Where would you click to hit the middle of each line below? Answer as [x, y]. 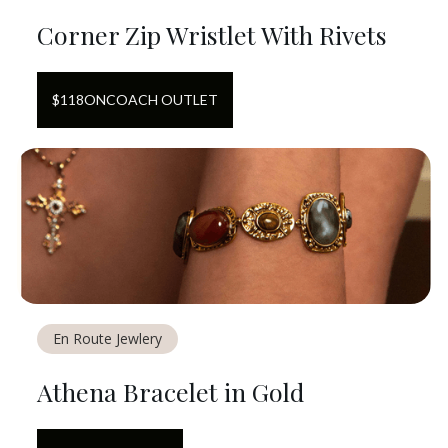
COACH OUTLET [162, 99]
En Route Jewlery [107, 338]
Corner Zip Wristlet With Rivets [212, 34]
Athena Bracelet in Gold [170, 391]
